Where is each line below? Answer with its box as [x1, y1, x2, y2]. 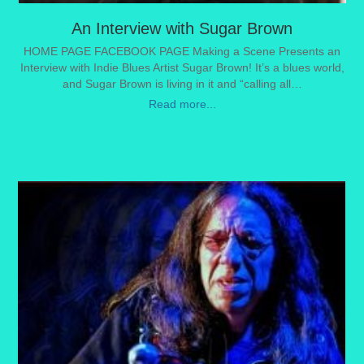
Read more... [148, 97, 216, 110]
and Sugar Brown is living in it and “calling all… [62, 77, 302, 90]
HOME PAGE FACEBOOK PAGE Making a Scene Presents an [24, 45, 341, 58]
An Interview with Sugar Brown [71, 19, 293, 37]
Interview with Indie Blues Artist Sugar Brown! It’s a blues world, [19, 61, 344, 74]
